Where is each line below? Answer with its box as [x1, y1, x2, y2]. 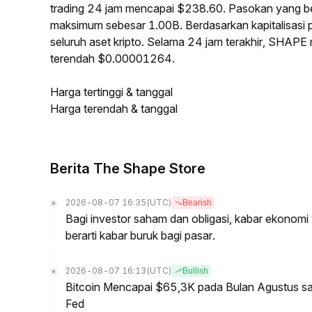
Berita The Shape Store [50, 160, 205, 177]
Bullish [182, 266, 208, 276]
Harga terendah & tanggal [50, 102, 178, 116]
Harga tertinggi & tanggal [50, 85, 173, 99]
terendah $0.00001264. [50, 52, 175, 65]
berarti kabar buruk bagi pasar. [65, 228, 215, 242]
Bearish [182, 198, 212, 208]
